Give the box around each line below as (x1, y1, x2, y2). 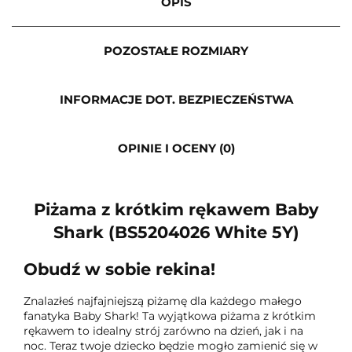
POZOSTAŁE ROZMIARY (104, 42, 248, 58)
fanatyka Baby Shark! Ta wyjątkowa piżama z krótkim (24, 308, 316, 323)
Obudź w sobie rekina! (24, 258, 215, 279)
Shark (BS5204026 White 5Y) (53, 222, 299, 243)
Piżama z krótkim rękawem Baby (33, 200, 319, 220)
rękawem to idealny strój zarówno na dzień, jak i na (24, 323, 303, 338)
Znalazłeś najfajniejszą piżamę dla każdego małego (24, 293, 302, 308)
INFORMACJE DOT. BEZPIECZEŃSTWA (59, 91, 293, 107)
